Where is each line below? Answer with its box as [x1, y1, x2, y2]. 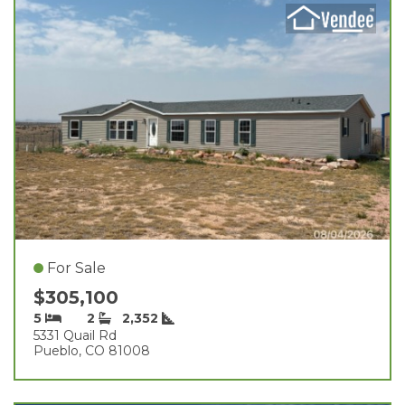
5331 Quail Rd [33, 326, 117, 344]
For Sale [47, 259, 106, 277]
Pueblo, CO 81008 [33, 342, 150, 359]
